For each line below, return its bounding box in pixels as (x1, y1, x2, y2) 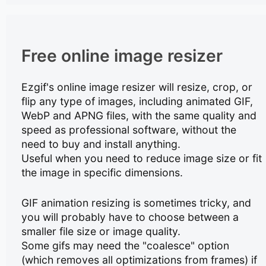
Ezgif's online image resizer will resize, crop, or (21, 81, 253, 94)
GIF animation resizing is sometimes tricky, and (21, 196, 252, 209)
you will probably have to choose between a (21, 210, 239, 223)
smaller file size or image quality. (21, 224, 181, 237)
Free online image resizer (21, 46, 223, 66)
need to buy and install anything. (21, 138, 181, 151)
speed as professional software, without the (21, 123, 237, 137)
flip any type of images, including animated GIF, (21, 95, 254, 108)
